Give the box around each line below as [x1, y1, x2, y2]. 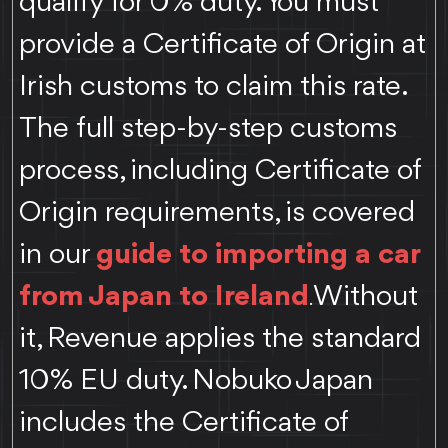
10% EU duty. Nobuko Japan [19, 365, 374, 396]
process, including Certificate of [19, 155, 422, 186]
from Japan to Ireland [19, 281, 310, 312]
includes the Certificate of [19, 407, 349, 438]
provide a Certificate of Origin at [19, 29, 427, 60]
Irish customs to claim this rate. [19, 71, 406, 102]
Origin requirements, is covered [19, 197, 416, 228]
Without [313, 281, 419, 312]
